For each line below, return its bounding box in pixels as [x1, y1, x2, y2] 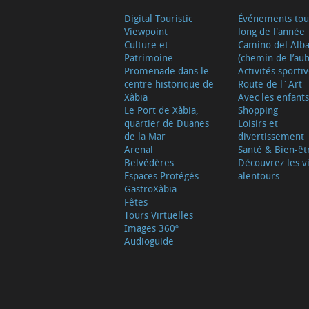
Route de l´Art [237, 77, 302, 91]
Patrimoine [123, 51, 173, 65]
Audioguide [123, 235, 174, 248]
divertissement [237, 130, 304, 143]
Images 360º [123, 221, 179, 235]
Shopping [237, 103, 278, 117]
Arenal [123, 143, 153, 157]
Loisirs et [237, 117, 278, 130]
